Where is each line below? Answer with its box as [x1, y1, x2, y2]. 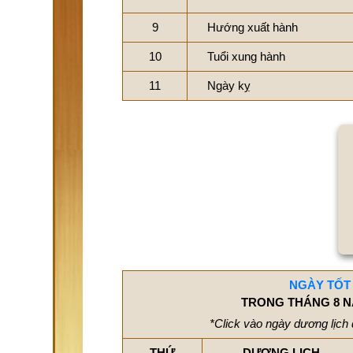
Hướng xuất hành [207, 20, 298, 34]
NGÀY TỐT [289, 278, 351, 292]
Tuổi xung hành [207, 50, 285, 63]
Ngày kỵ [207, 79, 251, 92]
